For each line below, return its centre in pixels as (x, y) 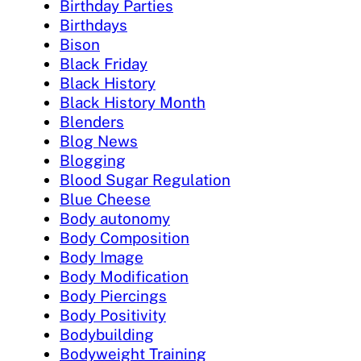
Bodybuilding (107, 335)
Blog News (99, 141)
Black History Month (133, 103)
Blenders (92, 122)
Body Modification (124, 277)
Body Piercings (113, 296)
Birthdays (93, 25)
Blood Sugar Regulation (145, 180)
